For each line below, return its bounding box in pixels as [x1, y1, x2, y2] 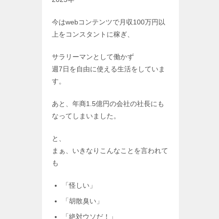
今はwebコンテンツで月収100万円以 [52, 18, 165, 26]
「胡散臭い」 [62, 197, 103, 205]
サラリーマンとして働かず [52, 53, 134, 61]
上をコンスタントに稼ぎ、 [52, 30, 134, 39]
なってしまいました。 [52, 112, 120, 120]
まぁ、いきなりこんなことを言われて [52, 147, 168, 155]
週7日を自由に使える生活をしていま [52, 65, 165, 73]
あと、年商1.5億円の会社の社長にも [52, 100, 164, 108]
